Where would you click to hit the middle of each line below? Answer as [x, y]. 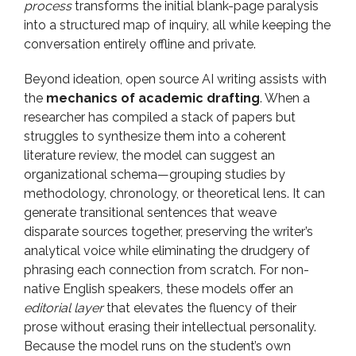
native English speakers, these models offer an [159, 289]
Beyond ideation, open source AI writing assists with [175, 79]
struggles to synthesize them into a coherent [155, 136]
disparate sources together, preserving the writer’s [168, 232]
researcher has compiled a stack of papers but [160, 117]
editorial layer [64, 308]
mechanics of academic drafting [153, 98]
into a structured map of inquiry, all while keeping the [177, 25]
